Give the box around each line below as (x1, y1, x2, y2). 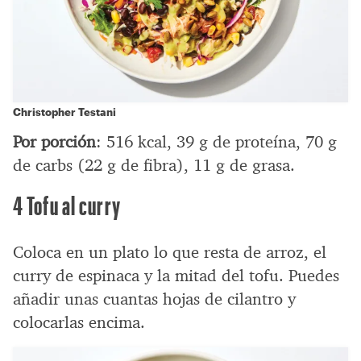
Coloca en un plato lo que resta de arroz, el (13, 241, 326, 263)
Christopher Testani (13, 105, 116, 118)
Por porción (13, 131, 96, 152)
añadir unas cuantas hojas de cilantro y (13, 288, 296, 309)
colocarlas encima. (13, 311, 145, 333)
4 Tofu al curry (13, 189, 121, 220)
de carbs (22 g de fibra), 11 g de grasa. (13, 154, 295, 176)
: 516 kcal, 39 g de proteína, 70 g (96, 131, 337, 152)
